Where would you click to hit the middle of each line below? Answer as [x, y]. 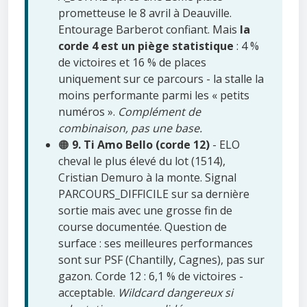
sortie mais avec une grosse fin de [145, 211]
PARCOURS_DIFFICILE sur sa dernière [154, 194]
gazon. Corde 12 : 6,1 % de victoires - [151, 277]
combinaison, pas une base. [130, 128]
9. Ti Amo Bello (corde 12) [141, 145]
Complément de [159, 112]
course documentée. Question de [143, 227]
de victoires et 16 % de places [132, 63]
